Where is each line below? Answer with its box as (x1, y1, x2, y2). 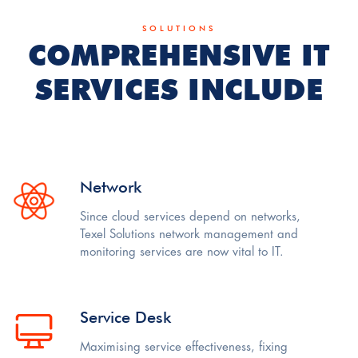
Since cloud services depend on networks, (80, 211, 300, 225)
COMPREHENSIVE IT (27, 38, 331, 74)
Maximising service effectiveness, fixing (80, 341, 288, 355)
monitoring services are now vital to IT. (80, 246, 284, 260)
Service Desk (80, 308, 171, 328)
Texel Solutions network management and (80, 229, 298, 242)
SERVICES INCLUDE (35, 72, 323, 108)
